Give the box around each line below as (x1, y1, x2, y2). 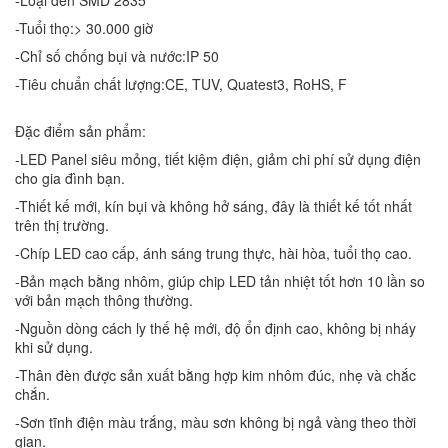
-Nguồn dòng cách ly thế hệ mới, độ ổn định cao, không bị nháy (15, 317, 416, 338)
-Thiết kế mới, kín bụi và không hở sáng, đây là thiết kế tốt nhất (15, 195, 412, 216)
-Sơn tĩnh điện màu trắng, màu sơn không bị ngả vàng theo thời (15, 411, 416, 432)
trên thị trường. (15, 214, 109, 235)
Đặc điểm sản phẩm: (15, 120, 150, 141)
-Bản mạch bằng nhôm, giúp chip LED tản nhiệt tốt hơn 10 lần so (15, 270, 425, 291)
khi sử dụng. (15, 336, 93, 357)
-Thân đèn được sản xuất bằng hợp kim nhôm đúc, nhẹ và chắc (15, 364, 416, 385)
